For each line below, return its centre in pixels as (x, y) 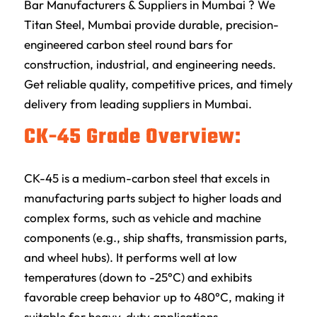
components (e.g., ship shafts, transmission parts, (155, 237)
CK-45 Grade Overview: (132, 137)
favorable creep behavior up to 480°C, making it (154, 296)
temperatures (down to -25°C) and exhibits (138, 277)
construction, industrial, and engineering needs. (150, 64)
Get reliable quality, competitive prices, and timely (158, 84)
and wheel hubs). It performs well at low (130, 257)
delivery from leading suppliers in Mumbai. (138, 104)
